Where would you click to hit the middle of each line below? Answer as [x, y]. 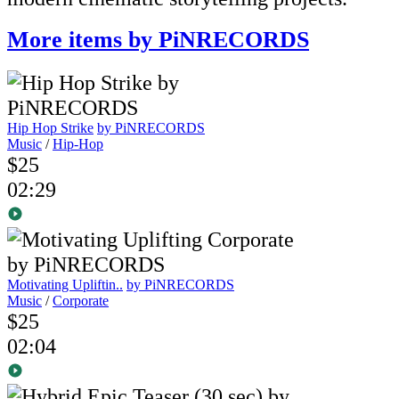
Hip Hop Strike [50, 128]
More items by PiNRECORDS [158, 40]
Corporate [81, 301]
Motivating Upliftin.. [65, 285]
